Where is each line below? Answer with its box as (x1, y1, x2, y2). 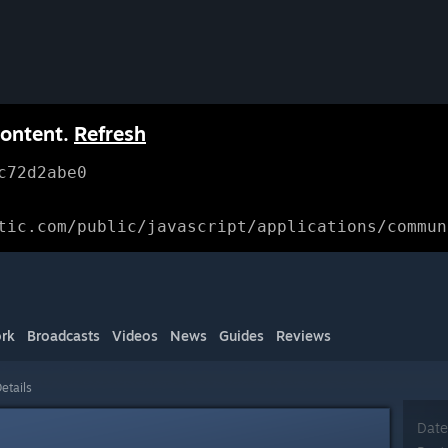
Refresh (74, 121, 146, 146)
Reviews (276, 327, 331, 344)
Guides (219, 327, 264, 344)
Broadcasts (27, 327, 100, 344)
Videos (112, 327, 158, 344)
